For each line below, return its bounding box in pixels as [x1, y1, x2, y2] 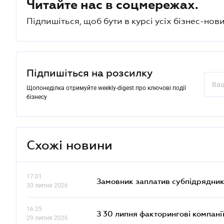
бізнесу [26, 93, 47, 100]
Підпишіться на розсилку [26, 67, 152, 78]
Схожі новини [26, 137, 112, 152]
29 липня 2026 [26, 214, 68, 221]
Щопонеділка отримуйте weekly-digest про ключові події [26, 84, 186, 91]
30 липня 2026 [26, 182, 68, 189]
